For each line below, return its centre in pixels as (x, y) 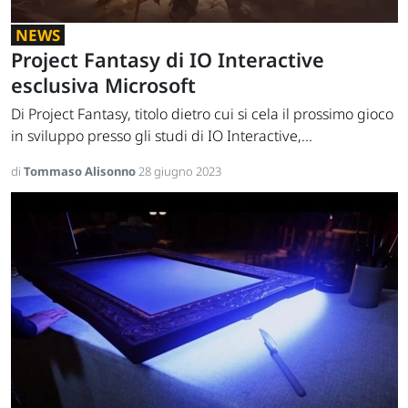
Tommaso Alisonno (81, 172)
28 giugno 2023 (180, 172)
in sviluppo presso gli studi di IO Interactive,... (162, 136)
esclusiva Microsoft (103, 86)
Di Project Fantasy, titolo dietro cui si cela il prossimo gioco (202, 114)
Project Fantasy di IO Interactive (168, 60)
